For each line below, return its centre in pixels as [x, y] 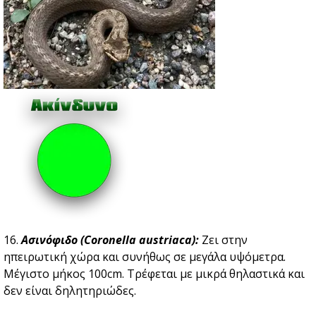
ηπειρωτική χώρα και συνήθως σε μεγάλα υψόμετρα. [145, 257]
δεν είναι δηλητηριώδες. [70, 291]
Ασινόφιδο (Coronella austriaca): [111, 240]
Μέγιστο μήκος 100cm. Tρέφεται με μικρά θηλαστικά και [154, 274]
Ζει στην [225, 240]
